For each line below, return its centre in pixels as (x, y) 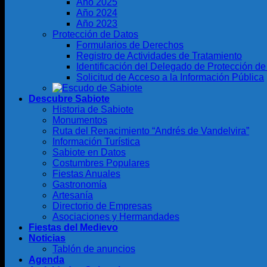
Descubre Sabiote (69, 99)
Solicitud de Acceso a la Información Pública (170, 77)
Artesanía (73, 195)
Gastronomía (80, 184)
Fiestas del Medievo (73, 227)
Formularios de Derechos (130, 45)
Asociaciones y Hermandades (116, 217)
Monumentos (80, 120)
